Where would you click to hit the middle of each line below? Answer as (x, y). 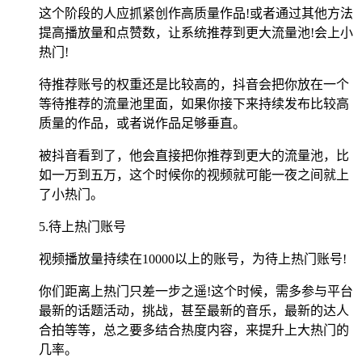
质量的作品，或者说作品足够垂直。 (142, 123)
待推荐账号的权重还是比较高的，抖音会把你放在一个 (194, 84)
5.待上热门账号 (82, 226)
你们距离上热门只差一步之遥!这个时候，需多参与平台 (196, 291)
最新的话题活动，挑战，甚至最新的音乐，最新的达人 (194, 310)
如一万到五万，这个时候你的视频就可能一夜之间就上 (194, 175)
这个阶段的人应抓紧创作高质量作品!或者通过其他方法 (196, 13)
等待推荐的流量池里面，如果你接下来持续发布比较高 (194, 103)
